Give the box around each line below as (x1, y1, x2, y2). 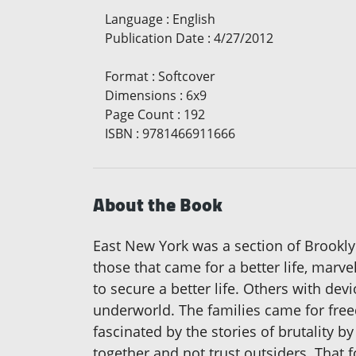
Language (105, 10, 163, 29)
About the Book (93, 187, 222, 223)
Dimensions (105, 87, 176, 105)
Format (105, 68, 149, 86)
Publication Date (105, 29, 204, 48)
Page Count (105, 106, 174, 124)
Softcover (158, 68, 215, 86)
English (172, 10, 215, 29)
